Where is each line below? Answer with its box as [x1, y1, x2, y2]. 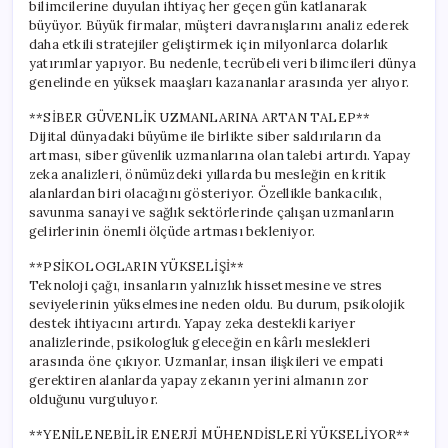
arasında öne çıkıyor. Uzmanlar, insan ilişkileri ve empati [29, 352, 384, 370]
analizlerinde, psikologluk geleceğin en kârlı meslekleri [29, 333, 371, 351]
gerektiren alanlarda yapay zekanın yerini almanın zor [29, 371, 369, 389]
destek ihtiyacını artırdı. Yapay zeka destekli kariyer [29, 314, 355, 332]
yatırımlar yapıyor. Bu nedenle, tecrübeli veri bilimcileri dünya [29, 54, 416, 72]
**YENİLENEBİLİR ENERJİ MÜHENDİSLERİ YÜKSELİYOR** [29, 425, 411, 443]
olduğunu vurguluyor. [29, 390, 158, 408]
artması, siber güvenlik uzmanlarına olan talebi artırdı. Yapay [29, 146, 411, 164]
